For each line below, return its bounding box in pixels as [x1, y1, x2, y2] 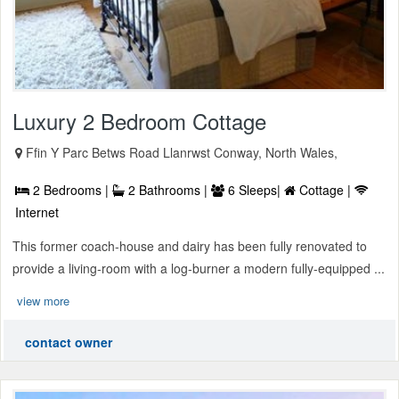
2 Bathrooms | [125, 180, 211, 199]
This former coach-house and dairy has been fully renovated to [12, 236, 367, 255]
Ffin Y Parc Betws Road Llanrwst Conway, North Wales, [26, 142, 338, 161]
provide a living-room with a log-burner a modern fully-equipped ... [12, 258, 385, 277]
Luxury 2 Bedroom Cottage [12, 104, 266, 136]
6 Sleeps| [224, 180, 284, 199]
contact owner [25, 332, 112, 351]
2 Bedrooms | [29, 180, 112, 199]
